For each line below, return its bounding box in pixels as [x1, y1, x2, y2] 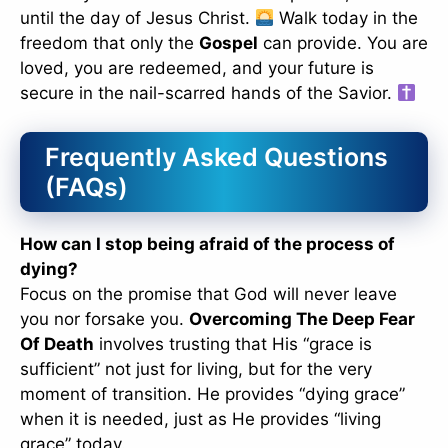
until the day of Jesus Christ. [20, 8, 255, 29]
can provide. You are [258, 33, 428, 54]
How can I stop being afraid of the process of [20, 233, 395, 254]
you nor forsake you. [20, 308, 189, 329]
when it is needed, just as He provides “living [20, 408, 381, 429]
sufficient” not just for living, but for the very [20, 358, 372, 379]
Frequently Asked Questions [45, 141, 388, 172]
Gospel [199, 33, 258, 54]
